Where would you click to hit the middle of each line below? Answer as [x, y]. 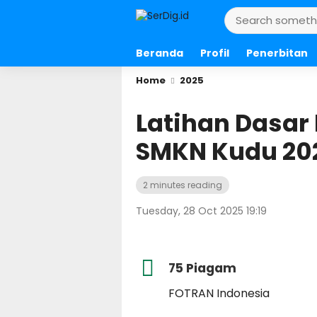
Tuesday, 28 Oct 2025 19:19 [201, 211]
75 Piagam [202, 268]
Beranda [160, 53]
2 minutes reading [183, 185]
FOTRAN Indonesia [219, 293]
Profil [215, 53]
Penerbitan [277, 53]
